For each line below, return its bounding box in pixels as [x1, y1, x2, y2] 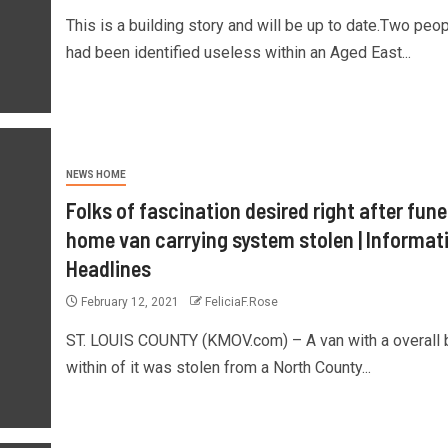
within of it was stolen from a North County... [65, 357, 371, 377]
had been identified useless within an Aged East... [65, 42, 411, 62]
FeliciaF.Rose [204, 294, 278, 309]
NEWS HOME [65, 168, 126, 180]
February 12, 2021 [77, 294, 182, 309]
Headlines [65, 254, 151, 281]
